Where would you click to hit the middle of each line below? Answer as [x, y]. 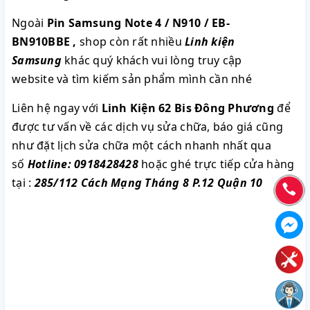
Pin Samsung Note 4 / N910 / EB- [138, 23]
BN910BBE [41, 42]
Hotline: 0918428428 [83, 164]
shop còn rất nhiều [131, 42]
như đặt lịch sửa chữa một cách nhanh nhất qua [142, 145]
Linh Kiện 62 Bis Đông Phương [188, 108]
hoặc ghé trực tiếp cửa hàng [216, 164]
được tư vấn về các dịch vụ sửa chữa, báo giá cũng [148, 127]
